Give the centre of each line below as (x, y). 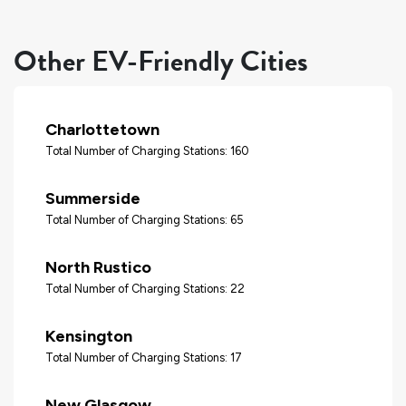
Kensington (89, 336)
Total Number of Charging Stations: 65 (145, 219)
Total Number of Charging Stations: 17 (144, 357)
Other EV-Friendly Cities (161, 62)
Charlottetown (102, 129)
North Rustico (98, 267)
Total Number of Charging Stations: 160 (147, 150)
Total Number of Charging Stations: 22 (145, 288)
